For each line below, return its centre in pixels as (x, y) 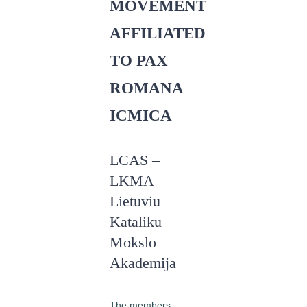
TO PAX (139, 61)
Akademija (143, 263)
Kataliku (136, 222)
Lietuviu (135, 201)
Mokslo (133, 243)
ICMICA (141, 115)
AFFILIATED (158, 33)
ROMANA (146, 88)
